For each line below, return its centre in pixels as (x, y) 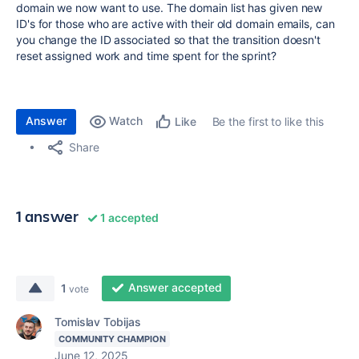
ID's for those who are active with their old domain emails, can (175, 24)
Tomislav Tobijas (98, 322)
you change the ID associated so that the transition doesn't (169, 40)
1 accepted (128, 218)
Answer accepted (175, 287)
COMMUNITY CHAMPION (112, 339)
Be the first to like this (268, 121)
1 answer (48, 216)
